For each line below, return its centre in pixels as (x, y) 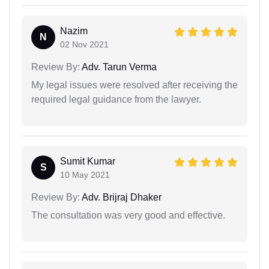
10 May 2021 (85, 174)
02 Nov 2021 (84, 44)
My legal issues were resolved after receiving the (134, 85)
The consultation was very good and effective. (128, 215)
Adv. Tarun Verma (118, 67)
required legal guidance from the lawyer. (116, 99)
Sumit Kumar (88, 161)
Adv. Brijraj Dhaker (121, 197)
